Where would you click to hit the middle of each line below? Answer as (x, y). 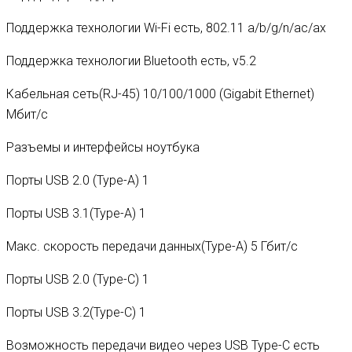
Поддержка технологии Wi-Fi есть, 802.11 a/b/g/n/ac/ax (166, 27)
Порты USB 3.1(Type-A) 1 (76, 213)
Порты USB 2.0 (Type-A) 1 (78, 180)
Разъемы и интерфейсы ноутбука (103, 147)
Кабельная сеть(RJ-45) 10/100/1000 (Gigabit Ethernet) (160, 93)
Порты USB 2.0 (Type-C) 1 (78, 279)
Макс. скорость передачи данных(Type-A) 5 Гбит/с (152, 246)
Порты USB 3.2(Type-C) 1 (76, 312)
